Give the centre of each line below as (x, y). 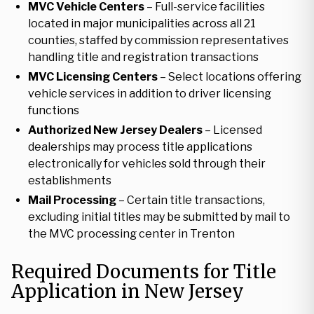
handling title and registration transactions (143, 57)
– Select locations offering (230, 77)
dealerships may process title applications (140, 147)
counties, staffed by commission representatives (158, 40)
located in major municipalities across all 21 (142, 23)
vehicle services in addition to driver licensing (150, 94)
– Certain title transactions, (191, 200)
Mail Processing (72, 200)
